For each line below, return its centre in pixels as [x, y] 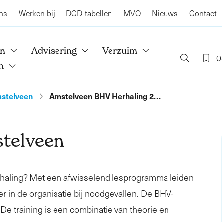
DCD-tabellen [89, 13]
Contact [203, 13]
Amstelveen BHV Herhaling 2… [105, 96]
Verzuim [120, 50]
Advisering [54, 50]
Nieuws [165, 13]
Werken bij [37, 13]
